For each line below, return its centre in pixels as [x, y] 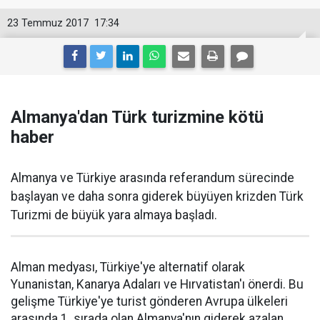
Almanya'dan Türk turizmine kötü [137, 117]
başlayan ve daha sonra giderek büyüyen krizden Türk [157, 196]
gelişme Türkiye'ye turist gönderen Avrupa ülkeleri [149, 301]
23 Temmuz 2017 [48, 23]
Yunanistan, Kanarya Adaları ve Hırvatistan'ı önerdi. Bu [157, 284]
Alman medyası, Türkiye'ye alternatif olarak [128, 267]
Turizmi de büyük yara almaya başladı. [114, 215]
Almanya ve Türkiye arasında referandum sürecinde [152, 178]
